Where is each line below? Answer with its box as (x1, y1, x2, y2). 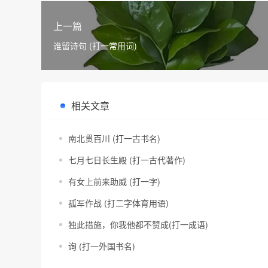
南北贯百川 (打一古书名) (68, 132, 160, 144)
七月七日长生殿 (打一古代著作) (68, 154, 185, 166)
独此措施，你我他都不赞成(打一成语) (68, 218, 208, 230)
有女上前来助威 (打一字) (68, 175, 160, 187)
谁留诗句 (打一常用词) (53, 39, 137, 51)
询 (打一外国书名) (68, 240, 135, 252)
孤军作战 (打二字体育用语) (68, 197, 169, 209)
